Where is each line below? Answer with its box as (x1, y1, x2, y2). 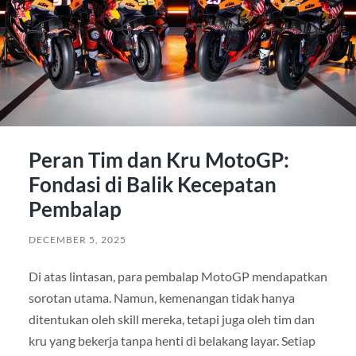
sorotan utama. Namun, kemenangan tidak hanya (28, 290, 295, 306)
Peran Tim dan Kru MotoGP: (28, 147, 289, 173)
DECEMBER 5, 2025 (28, 234, 126, 246)
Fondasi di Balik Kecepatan (28, 172, 277, 198)
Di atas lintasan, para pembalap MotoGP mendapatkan (28, 269, 327, 284)
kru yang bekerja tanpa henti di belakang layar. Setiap (28, 333, 315, 349)
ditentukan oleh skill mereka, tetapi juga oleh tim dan (28, 311, 315, 327)
